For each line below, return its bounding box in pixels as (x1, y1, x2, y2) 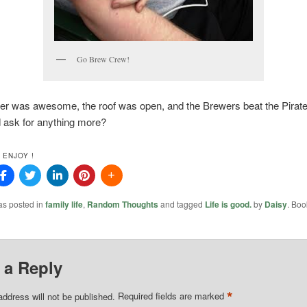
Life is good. (204, 197, 251, 210)
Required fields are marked (117, 289, 227, 303)
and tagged (158, 197, 205, 210)
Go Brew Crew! (76, 53, 130, 65)
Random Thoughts (86, 197, 158, 210)
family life (45, 197, 83, 210)
